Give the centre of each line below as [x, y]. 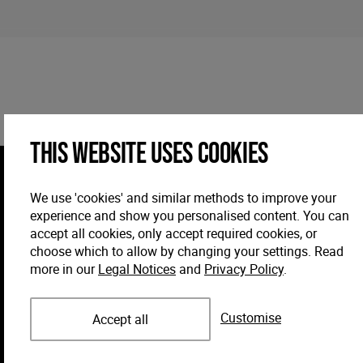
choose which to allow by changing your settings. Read [187, 251]
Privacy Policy [244, 269]
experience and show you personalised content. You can [190, 215]
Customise [251, 317]
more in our [64, 269]
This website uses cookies [149, 154]
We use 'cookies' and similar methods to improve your [183, 197]
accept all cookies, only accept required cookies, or [173, 233]
